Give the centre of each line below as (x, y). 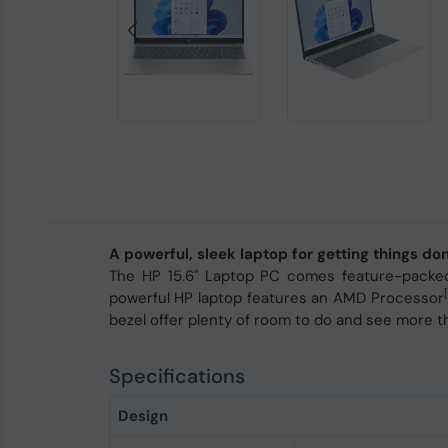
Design (142, 416)
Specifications (176, 376)
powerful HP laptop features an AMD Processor (276, 298)
